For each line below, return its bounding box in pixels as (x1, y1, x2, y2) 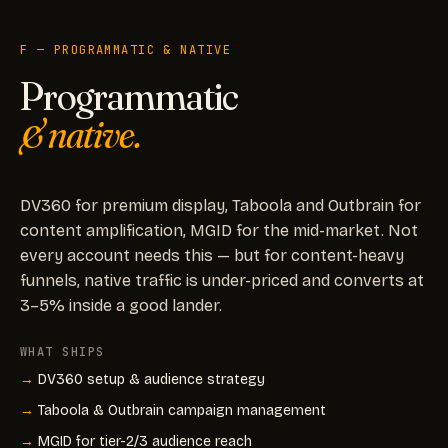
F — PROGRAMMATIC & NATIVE (20, 41, 231, 58)
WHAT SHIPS (20, 343, 105, 360)
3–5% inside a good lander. (20, 295, 222, 315)
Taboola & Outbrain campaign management (38, 401, 326, 419)
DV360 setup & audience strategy (38, 370, 265, 388)
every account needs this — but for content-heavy (20, 245, 404, 265)
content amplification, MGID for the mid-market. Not (20, 220, 418, 240)
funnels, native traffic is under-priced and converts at (20, 270, 424, 290)
